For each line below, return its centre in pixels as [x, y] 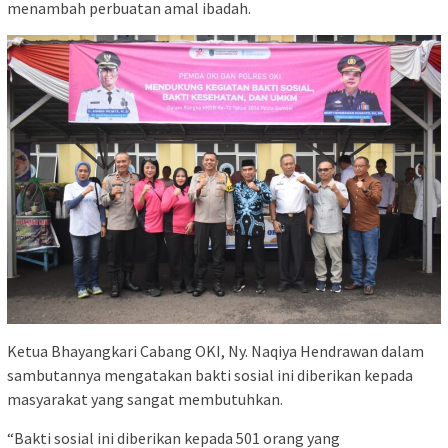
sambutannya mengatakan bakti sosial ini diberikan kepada [210, 374]
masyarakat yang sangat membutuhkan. [145, 398]
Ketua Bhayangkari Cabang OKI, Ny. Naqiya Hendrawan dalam [215, 350]
